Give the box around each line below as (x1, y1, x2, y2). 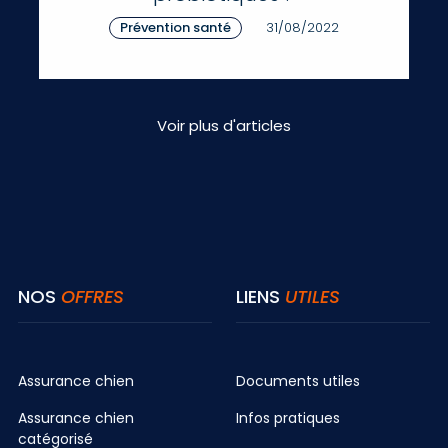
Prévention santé (119, 17, 231, 37)
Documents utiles (236, 370, 360, 391)
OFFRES (61, 283, 124, 309)
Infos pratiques (236, 407, 340, 428)
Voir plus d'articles (157, 114, 291, 136)
